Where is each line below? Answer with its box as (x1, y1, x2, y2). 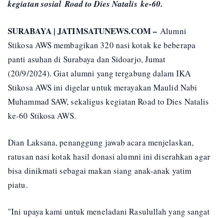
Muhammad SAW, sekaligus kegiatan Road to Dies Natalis (8, 95, 209, 107)
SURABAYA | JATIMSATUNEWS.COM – (8, 24, 157, 37)
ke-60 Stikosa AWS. (8, 109, 76, 121)
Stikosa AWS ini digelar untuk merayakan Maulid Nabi (8, 81, 198, 93)
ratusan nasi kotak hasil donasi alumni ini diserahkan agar (8, 150, 210, 162)
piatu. (8, 179, 28, 190)
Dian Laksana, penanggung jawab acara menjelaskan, (8, 136, 194, 148)
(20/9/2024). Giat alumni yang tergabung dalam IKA (8, 67, 191, 79)
